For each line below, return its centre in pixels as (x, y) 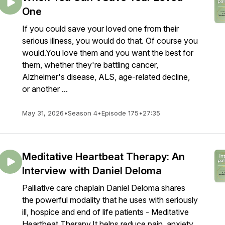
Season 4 (83, 113)
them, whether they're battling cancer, (90, 65)
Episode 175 (120, 113)
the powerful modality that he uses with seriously (110, 200)
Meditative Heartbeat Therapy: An (103, 157)
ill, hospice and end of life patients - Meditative (105, 212)
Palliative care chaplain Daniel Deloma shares (104, 188)
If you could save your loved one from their (100, 29)
